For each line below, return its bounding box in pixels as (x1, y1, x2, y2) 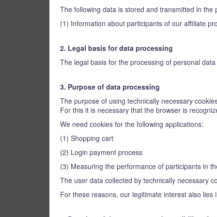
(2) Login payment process (60, 147, 142, 157)
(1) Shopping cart (60, 133, 113, 143)
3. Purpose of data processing (60, 82, 160, 92)
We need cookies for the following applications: (60, 119, 203, 129)
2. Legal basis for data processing (60, 43, 173, 53)
